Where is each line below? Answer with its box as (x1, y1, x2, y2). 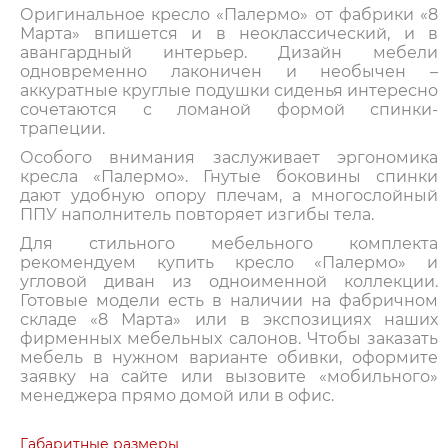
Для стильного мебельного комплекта (20, 234, 438, 254)
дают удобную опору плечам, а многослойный (20, 186, 438, 206)
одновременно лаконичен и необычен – (20, 62, 438, 82)
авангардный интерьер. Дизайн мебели (20, 43, 438, 63)
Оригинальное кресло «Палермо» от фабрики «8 (20, 5, 438, 25)
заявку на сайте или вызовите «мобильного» (20, 367, 438, 387)
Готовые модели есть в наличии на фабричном (20, 291, 438, 311)
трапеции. (20, 119, 109, 139)
